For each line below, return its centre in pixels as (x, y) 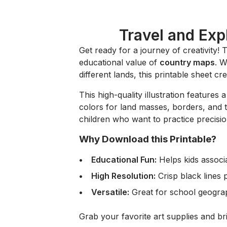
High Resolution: (123, 176)
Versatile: (110, 192)
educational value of (119, 62)
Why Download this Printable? (148, 139)
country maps (187, 62)
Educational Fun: (124, 160)
